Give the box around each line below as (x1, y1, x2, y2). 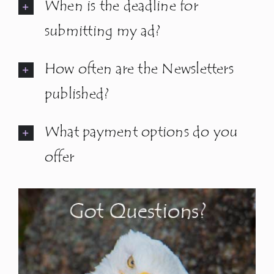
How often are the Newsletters (44, 59, 234, 79)
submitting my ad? (44, 21, 161, 41)
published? (44, 84, 109, 104)
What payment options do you (44, 122, 238, 142)
